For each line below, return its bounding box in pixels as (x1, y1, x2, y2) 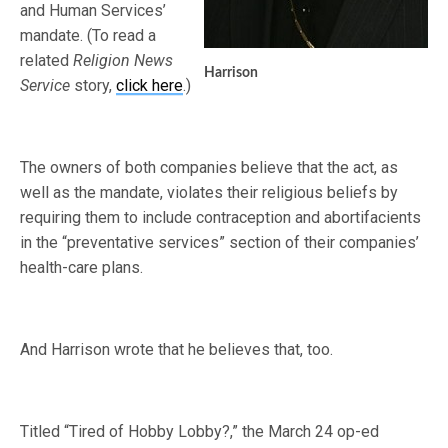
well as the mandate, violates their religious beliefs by (20, 183, 399, 202)
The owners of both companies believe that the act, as (20, 158, 399, 177)
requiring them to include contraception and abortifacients (20, 208, 422, 227)
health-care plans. (20, 258, 144, 277)
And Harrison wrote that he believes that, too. (20, 340, 334, 359)
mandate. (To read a (20, 26, 157, 45)
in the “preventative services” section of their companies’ (20, 233, 420, 252)
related (20, 51, 74, 70)
